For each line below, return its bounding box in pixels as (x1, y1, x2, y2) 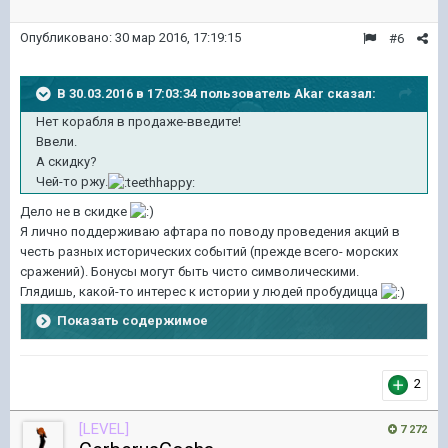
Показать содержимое (57, 312, 208, 328)
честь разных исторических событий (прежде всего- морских (20, 244, 398, 260)
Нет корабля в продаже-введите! (36, 114, 241, 129)
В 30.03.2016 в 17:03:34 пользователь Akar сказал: (57, 85, 376, 101)
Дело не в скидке (20, 203, 130, 219)
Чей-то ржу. (36, 174, 108, 189)
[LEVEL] (79, 420, 129, 438)
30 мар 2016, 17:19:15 (115, 30, 241, 45)
